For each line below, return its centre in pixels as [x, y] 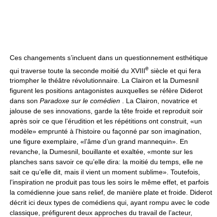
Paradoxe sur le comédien [80, 101]
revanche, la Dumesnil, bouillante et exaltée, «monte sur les [101, 152]
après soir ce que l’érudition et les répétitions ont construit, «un [106, 121]
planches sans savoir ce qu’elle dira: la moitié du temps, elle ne [106, 162]
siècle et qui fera [175, 70]
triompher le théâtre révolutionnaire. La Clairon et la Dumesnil [104, 81]
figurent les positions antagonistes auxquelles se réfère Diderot [106, 91]
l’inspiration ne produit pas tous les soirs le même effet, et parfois [109, 182]
